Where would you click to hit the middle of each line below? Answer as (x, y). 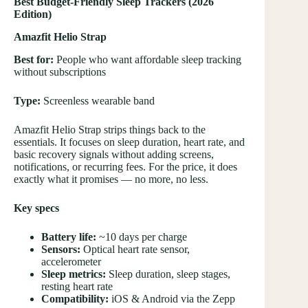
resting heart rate (77, 286)
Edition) (33, 14)
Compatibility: (75, 298)
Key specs (36, 208)
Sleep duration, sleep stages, (168, 274)
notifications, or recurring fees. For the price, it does (125, 166)
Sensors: (61, 249)
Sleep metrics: (74, 274)
